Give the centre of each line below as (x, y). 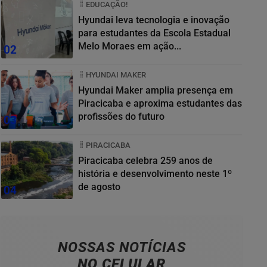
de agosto (99, 187)
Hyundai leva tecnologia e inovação (154, 20)
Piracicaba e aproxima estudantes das (102, 103)
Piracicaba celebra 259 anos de (145, 160)
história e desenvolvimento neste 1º (155, 173)
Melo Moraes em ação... (130, 46)
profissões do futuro (121, 116)
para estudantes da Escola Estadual (154, 33)
